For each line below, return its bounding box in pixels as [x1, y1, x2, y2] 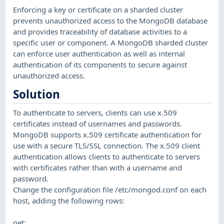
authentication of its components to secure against [13, 59, 187, 69]
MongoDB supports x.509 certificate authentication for [13, 129, 202, 139]
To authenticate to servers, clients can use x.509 [13, 107, 177, 117]
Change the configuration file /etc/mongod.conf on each [13, 184, 207, 194]
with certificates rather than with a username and [13, 162, 182, 172]
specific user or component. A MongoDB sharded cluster [13, 37, 208, 47]
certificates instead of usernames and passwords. [13, 118, 182, 128]
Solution [13, 86, 60, 102]
